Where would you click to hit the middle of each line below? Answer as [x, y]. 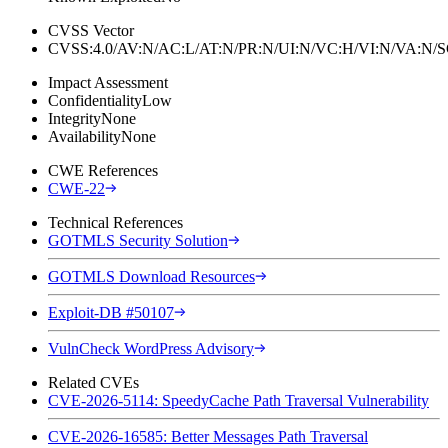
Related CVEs [93, 382]
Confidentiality [95, 100]
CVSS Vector [91, 30]
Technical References [115, 222]
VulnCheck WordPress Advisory [151, 348]
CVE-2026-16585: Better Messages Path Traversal [208, 436]
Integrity [74, 118]
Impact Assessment [108, 82]
